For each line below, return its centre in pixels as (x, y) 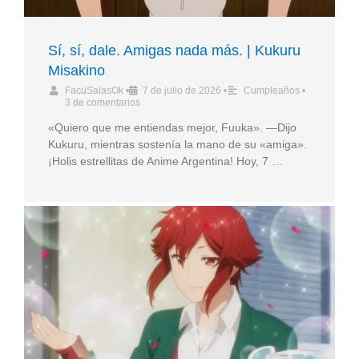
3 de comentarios (103, 103)
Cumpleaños (272, 91)
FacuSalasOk (94, 91)
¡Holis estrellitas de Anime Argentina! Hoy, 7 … (165, 161)
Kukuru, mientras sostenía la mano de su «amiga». (177, 145)
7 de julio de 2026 (182, 91)
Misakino (77, 71)
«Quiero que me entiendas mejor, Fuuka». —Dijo (172, 128)
